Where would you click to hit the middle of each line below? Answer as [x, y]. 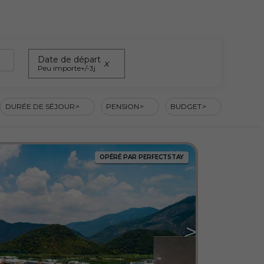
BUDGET [186, 106]
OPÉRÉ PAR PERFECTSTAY [141, 157]
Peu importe [59, 68]
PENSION [122, 106]
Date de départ [69, 60]
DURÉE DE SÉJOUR [40, 106]
